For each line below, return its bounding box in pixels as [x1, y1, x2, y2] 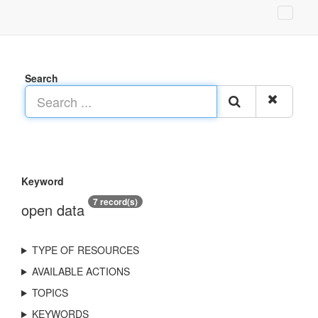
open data [21, 199, 84, 220]
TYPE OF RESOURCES [31, 243, 139, 257]
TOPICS [31, 285, 68, 300]
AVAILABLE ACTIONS [31, 264, 130, 278]
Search [25, 71, 58, 85]
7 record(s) [93, 195, 138, 208]
